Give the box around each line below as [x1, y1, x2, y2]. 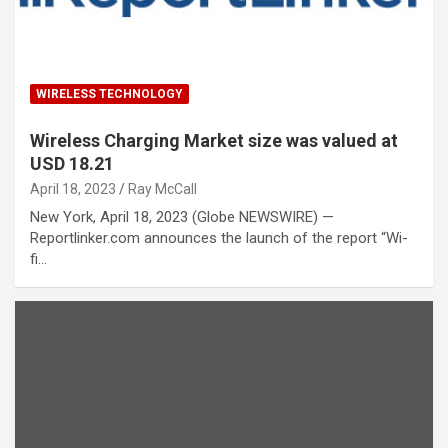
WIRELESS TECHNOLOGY [36, 87, 183, 102]
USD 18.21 [30, 153, 114, 175]
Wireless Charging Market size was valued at [30, 130, 398, 152]
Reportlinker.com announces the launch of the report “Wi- [30, 229, 408, 248]
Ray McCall [128, 181, 197, 198]
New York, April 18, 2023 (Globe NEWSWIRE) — [30, 208, 334, 227]
